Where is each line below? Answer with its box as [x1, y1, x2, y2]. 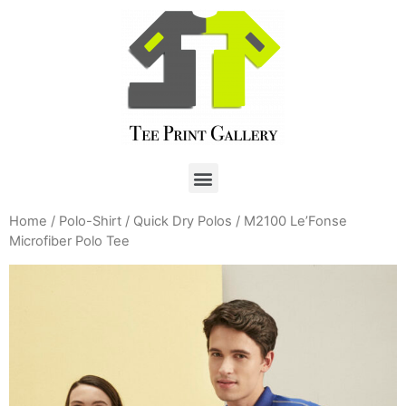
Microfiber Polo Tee [9, 233, 130, 249]
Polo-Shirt [59, 213, 121, 229]
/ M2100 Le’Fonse [232, 213, 347, 229]
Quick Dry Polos [133, 213, 232, 229]
